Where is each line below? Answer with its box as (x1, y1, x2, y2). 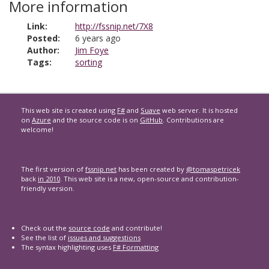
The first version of (21, 165, 85, 174)
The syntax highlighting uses (21, 243, 113, 252)
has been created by (116, 165, 186, 174)
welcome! (21, 125, 53, 134)
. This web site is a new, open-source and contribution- (60, 174, 239, 183)
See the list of (21, 233, 68, 242)
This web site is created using (21, 106, 117, 115)
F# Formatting (113, 243, 159, 252)
